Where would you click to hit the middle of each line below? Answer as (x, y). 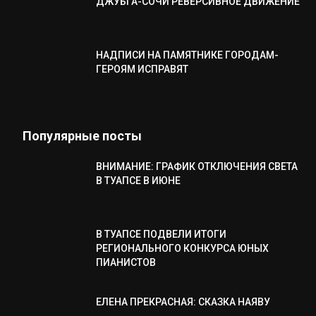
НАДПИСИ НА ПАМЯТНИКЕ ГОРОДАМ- (187, 55)
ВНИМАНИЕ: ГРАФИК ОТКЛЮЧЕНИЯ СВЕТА (197, 166)
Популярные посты (82, 136)
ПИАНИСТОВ (126, 262)
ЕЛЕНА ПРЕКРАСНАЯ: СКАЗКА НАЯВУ (183, 302)
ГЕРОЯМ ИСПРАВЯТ (142, 69)
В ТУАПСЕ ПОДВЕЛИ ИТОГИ (161, 234)
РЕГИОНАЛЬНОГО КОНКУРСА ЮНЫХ (182, 248)
